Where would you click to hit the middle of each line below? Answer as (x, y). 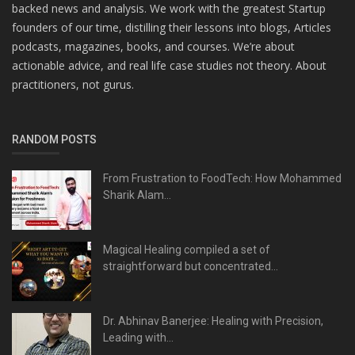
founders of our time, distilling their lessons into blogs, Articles (172, 28)
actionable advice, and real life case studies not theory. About (169, 66)
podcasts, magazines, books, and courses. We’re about (153, 47)
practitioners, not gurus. (73, 85)
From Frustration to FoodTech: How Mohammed (222, 179)
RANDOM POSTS (54, 140)
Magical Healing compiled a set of (187, 250)
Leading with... (138, 338)
